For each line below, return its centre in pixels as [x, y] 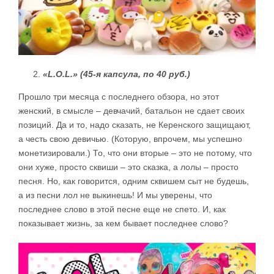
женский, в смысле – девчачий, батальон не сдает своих [131, 110]
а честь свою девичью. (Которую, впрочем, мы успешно [130, 139]
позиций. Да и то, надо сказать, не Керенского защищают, [135, 124]
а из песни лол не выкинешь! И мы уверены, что [115, 195]
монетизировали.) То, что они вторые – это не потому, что [135, 153]
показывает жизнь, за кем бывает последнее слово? [123, 223]
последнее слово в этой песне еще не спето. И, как [122, 209]
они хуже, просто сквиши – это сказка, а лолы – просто [128, 167]
